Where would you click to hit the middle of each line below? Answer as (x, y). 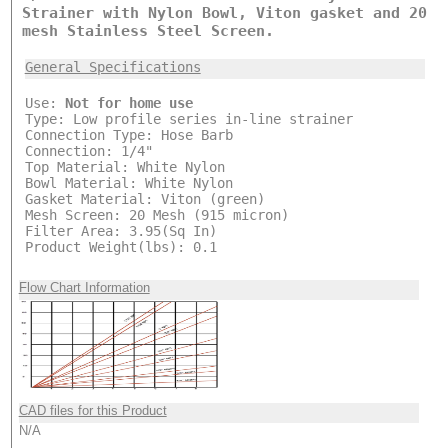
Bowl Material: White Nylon (128, 182)
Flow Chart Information (84, 287)
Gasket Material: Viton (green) (144, 198)
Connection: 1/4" (88, 150)
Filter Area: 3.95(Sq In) (120, 230)
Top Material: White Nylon (124, 166)
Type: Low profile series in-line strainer (188, 118)
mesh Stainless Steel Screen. (147, 30)
